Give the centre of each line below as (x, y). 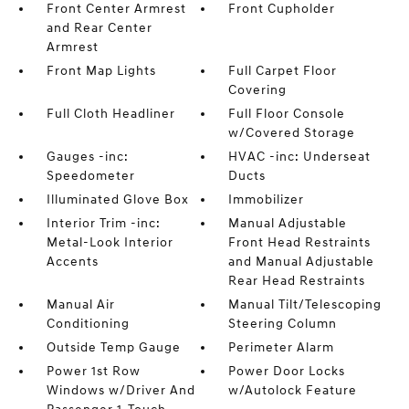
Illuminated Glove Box (117, 199)
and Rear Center (99, 27)
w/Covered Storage (292, 132)
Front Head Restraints (300, 242)
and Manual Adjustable (302, 261)
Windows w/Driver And (121, 390)
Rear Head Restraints (297, 280)
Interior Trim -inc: (103, 223)
